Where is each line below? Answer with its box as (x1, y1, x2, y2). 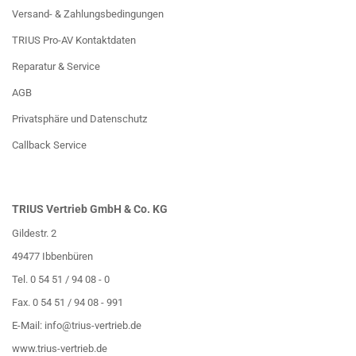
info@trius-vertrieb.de (44, 319, 141, 331)
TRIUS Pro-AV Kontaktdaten (12, 34, 136, 46)
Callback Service (12, 139, 87, 151)
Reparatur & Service (12, 60, 100, 72)
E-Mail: (12, 319, 44, 331)
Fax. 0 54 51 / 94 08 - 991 (12, 296, 123, 308)
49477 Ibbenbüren (12, 250, 93, 262)
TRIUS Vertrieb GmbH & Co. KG (12, 203, 168, 215)
